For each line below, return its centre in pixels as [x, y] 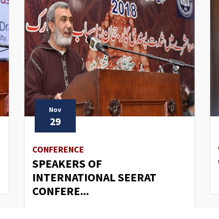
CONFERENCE [58, 150]
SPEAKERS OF [67, 164]
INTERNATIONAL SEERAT [94, 177]
